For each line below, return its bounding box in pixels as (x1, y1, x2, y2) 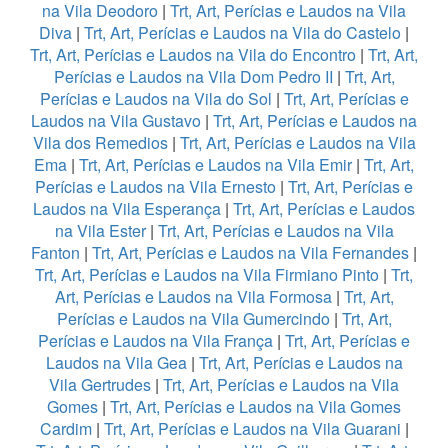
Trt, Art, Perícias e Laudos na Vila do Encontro (30, 43, 356, 67)
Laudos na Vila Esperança (33, 197, 221, 221)
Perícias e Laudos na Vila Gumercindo (56, 307, 330, 331)
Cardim (39, 417, 92, 441)
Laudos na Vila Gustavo (31, 109, 201, 133)
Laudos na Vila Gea (45, 351, 187, 375)
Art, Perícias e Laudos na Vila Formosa (54, 285, 332, 309)
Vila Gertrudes (49, 373, 151, 397)
